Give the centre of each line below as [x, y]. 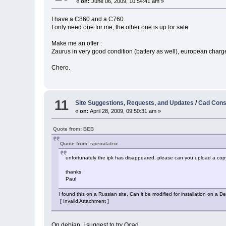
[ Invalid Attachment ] [84, 201]
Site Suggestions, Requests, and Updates [135, 103]
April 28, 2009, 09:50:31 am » [125, 111]
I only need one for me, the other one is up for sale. [121, 27]
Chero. [61, 68]
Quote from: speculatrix [89, 143]
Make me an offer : [77, 44]
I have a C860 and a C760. [89, 19]
